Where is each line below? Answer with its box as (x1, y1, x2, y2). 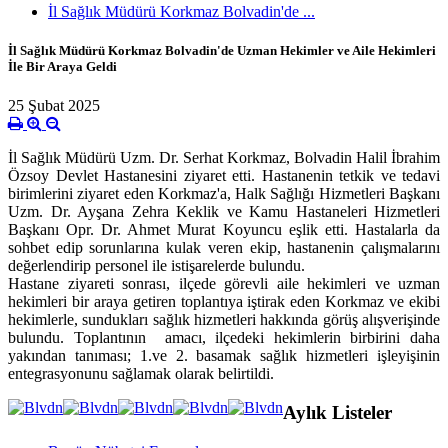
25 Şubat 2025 (8, 97, 100, 115)
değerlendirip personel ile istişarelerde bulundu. (8, 257, 305, 275)
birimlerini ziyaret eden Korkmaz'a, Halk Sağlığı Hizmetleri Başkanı (8, 185, 440, 203)
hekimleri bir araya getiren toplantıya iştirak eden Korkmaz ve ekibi (8, 293, 440, 311)
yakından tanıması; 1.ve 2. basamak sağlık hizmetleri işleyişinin (8, 347, 440, 365)
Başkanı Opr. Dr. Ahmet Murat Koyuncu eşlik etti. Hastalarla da (8, 221, 440, 239)
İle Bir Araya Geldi (8, 58, 117, 74)
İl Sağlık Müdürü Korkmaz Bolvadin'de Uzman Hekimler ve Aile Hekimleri (8, 42, 436, 58)
